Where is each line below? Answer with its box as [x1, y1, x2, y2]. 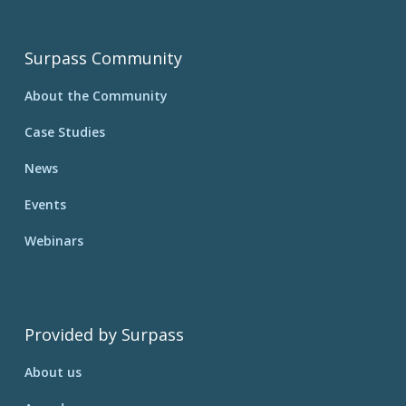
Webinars [24, 231, 83, 249]
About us [24, 362, 82, 381]
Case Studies [24, 122, 105, 140]
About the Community [24, 86, 168, 104]
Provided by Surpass [24, 323, 184, 345]
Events [24, 195, 66, 213]
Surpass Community [24, 46, 182, 69]
